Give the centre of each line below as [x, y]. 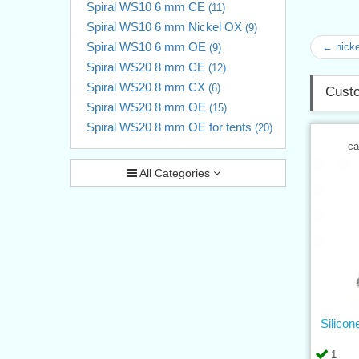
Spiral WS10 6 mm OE [148, 46]
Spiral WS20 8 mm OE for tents [171, 127]
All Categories [175, 173]
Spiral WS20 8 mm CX [147, 87]
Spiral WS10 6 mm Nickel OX [166, 26]
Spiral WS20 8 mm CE [147, 67]
